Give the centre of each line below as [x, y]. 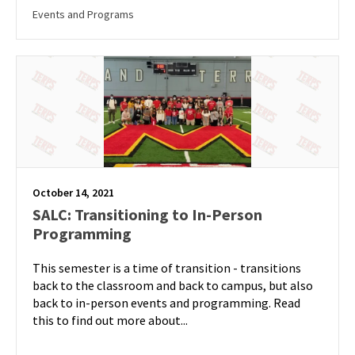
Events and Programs [83, 14]
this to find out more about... [110, 320]
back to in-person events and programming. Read [166, 303]
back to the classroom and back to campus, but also [173, 285]
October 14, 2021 [73, 193]
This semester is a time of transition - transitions [167, 268]
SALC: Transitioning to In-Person [147, 214]
